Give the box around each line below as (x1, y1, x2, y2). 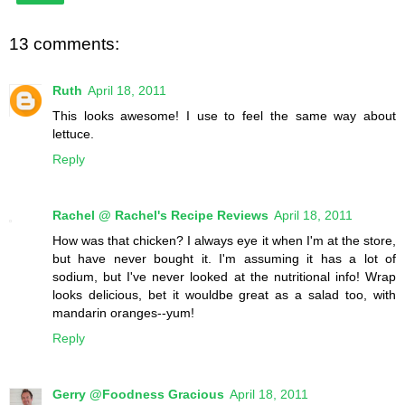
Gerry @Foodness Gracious (52, 387, 224, 402)
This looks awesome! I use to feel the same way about (52, 108, 396, 124)
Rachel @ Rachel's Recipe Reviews (52, 208, 268, 223)
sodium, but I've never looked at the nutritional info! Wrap (52, 269, 396, 285)
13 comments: (9, 34, 119, 54)
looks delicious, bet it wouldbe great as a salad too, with (52, 287, 396, 303)
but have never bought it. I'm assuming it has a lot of (52, 251, 396, 267)
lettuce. (52, 127, 94, 142)
